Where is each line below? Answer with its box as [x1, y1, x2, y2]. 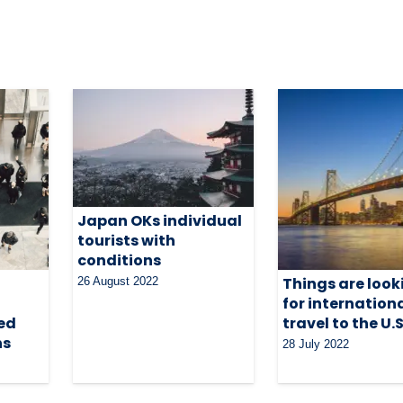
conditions [76, 249, 161, 271]
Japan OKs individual [76, 210, 242, 231]
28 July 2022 [282, 336, 350, 351]
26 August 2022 [76, 273, 158, 288]
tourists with [76, 229, 175, 251]
